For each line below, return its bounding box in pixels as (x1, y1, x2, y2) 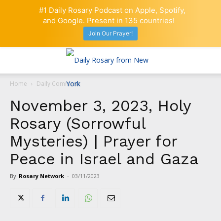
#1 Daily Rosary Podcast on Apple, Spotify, (39, 5, 186, 15)
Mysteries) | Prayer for (10, 131, 177, 150)
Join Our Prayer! (88, 30, 133, 37)
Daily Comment (37, 79, 79, 88)
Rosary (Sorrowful (10, 113, 146, 133)
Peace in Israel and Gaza (10, 149, 198, 168)
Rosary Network (19, 172, 64, 180)
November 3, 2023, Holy (10, 96, 191, 115)
